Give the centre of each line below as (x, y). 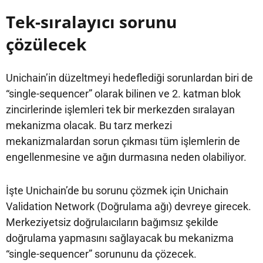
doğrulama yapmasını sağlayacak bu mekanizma (120, 238)
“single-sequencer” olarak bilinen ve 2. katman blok (123, 93)
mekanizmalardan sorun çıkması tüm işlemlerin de (123, 141)
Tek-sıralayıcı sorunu (91, 21)
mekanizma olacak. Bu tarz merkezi (89, 125)
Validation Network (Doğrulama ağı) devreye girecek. (129, 206)
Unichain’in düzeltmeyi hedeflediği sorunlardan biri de (129, 77)
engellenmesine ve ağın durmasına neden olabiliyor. (126, 157)
